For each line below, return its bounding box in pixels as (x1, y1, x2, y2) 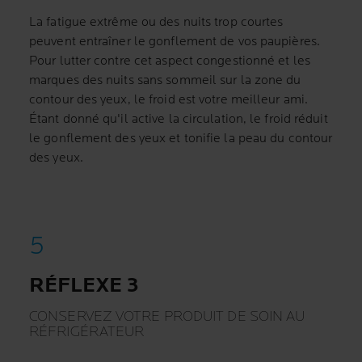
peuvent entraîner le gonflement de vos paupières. (29, 34, 320, 49)
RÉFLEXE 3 (29, 273, 139, 298)
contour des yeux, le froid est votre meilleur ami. (29, 92, 309, 107)
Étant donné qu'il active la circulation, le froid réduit (29, 112, 328, 127)
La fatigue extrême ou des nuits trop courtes (29, 15, 284, 30)
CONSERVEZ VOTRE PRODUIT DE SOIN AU (29, 308, 305, 325)
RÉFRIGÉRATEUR (29, 323, 145, 340)
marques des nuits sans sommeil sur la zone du (29, 73, 301, 88)
